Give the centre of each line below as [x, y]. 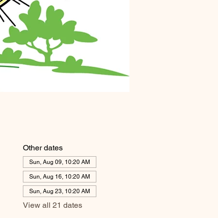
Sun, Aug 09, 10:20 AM [59, 162]
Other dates [43, 148]
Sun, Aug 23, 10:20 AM [59, 191]
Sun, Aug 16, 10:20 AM [59, 177]
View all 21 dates [52, 205]
